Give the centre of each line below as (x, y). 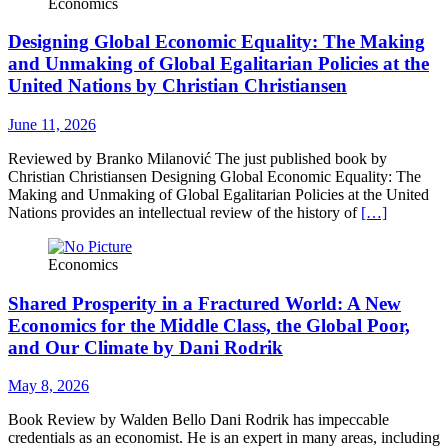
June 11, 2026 (52, 124)
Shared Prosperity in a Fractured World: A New (204, 303)
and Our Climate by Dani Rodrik (145, 347)
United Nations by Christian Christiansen (177, 86)
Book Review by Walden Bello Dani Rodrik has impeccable (198, 420)
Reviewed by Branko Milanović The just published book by (197, 158)
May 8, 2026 (48, 386)
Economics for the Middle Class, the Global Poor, (209, 325)
